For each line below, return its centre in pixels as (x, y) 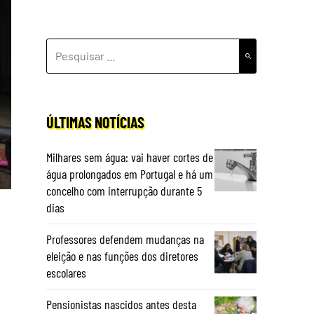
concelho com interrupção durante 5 (124, 191)
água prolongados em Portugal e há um (130, 174)
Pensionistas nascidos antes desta (121, 304)
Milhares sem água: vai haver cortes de (130, 157)
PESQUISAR (74, 47)
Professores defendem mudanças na (125, 239)
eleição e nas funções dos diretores (122, 256)
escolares (66, 273)
